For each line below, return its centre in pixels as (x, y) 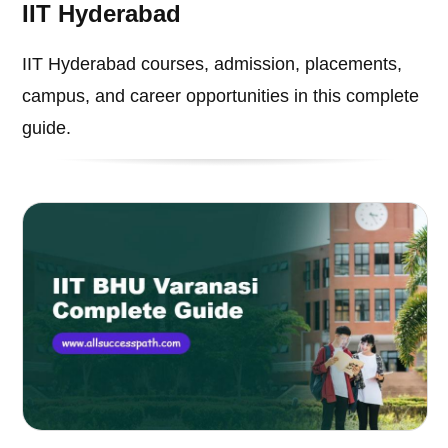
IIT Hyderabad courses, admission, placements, (212, 64)
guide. (47, 128)
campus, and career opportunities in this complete (221, 96)
